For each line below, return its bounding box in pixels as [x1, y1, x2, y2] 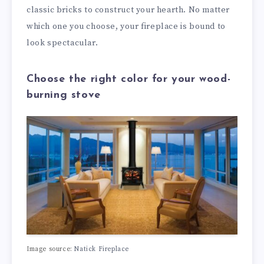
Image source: [27, 245, 75, 253]
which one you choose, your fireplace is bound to [27, 21, 226, 32]
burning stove [27, 89, 101, 101]
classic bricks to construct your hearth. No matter [27, 5, 230, 16]
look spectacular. [27, 38, 98, 49]
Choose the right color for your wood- [27, 73, 231, 85]
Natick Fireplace [74, 245, 130, 253]
